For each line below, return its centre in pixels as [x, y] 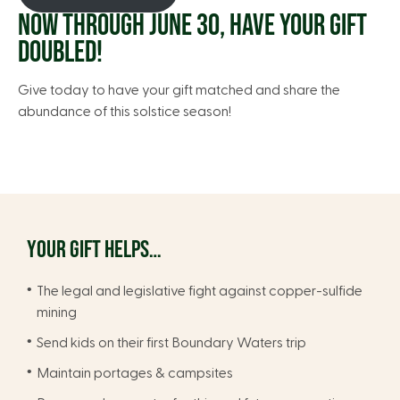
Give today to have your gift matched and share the [179, 90]
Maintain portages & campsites [135, 373]
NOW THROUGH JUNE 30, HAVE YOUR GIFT [192, 25]
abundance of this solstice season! [125, 111]
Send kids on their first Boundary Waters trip [171, 342]
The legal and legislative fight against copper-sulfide [200, 291]
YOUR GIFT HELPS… [94, 250]
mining [57, 312]
